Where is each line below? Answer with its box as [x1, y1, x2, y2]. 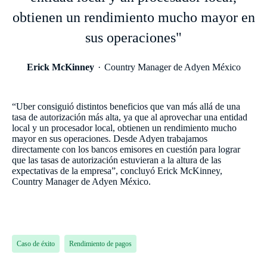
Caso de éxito [17, 239, 55, 248]
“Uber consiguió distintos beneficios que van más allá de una [12, 101, 240, 111]
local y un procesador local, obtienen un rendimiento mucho [12, 122, 237, 133]
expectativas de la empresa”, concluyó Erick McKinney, [12, 165, 222, 176]
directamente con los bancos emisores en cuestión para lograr [12, 144, 240, 154]
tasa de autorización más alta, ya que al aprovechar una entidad [12, 111, 247, 122]
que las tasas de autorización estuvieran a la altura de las [12, 154, 221, 165]
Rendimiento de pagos [69, 239, 132, 248]
